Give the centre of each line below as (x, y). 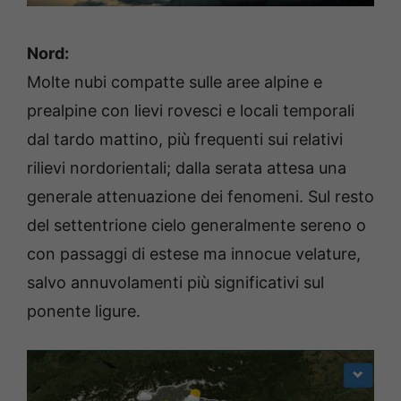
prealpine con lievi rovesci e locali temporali (191, 110)
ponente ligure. (84, 311)
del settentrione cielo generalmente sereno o (196, 225)
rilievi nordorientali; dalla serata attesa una (187, 167)
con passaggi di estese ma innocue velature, (194, 253)
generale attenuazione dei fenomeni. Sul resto (200, 196)
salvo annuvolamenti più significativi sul (175, 282)
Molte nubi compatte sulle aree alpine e (175, 81)
